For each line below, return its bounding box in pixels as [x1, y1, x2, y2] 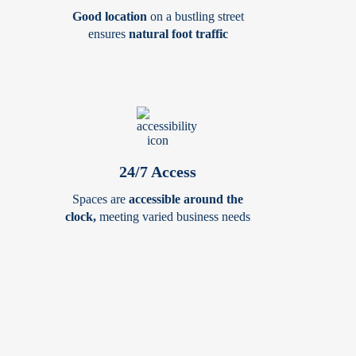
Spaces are [72, 192, 129, 206]
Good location [72, 10, 147, 23]
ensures [87, 27, 129, 41]
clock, [65, 210, 96, 223]
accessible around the [129, 192, 243, 206]
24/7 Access [119, 163, 196, 180]
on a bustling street [146, 10, 244, 23]
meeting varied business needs [96, 210, 250, 223]
